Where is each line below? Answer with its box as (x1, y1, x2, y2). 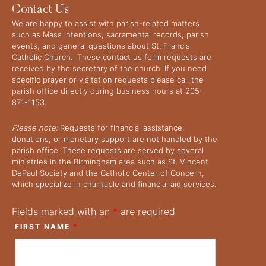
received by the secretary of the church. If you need (12, 64, 207, 74)
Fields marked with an (12, 205, 113, 218)
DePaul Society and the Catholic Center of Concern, (12, 168, 204, 178)
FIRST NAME (15, 222, 73, 232)
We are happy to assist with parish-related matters (12, 18, 199, 28)
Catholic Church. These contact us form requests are (12, 52, 211, 62)
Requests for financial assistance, (58, 123, 185, 133)
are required (118, 205, 175, 218)
